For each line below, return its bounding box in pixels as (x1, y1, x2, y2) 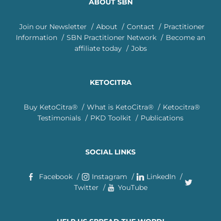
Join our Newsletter (19, 22, 87, 31)
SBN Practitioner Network (67, 33, 156, 42)
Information (16, 33, 57, 42)
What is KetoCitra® (87, 102, 153, 111)
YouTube (117, 183, 147, 192)
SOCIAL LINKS (85, 147, 136, 156)
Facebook (38, 172, 73, 181)
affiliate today (74, 43, 122, 53)
